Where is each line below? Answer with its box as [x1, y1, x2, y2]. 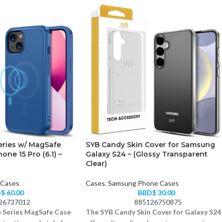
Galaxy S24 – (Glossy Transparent [86, 149, 208, 159]
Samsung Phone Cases [108, 178, 179, 187]
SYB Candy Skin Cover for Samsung [86, 140, 215, 149]
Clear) [86, 159, 107, 168]
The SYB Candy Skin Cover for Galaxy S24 [86, 207, 221, 216]
